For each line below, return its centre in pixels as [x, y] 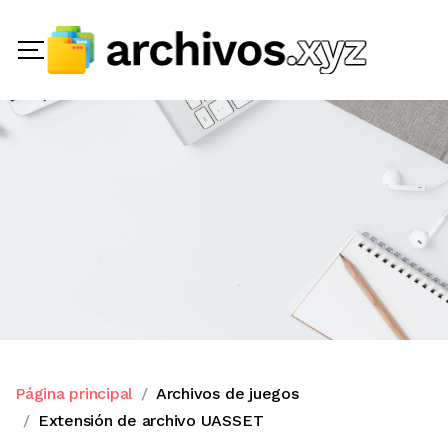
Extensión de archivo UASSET [150, 420]
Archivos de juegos [227, 393]
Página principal [74, 393]
